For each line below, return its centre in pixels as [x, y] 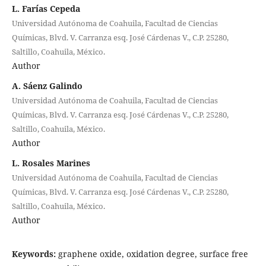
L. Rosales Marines [51, 163]
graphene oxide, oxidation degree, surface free [153, 254]
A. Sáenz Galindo [47, 85]
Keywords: [35, 254]
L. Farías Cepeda [46, 8]
